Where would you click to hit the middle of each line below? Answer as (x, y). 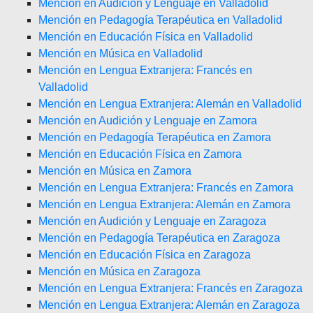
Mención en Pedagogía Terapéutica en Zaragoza (159, 238)
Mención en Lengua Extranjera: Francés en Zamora (166, 188)
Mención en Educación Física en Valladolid (146, 37)
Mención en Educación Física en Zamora (140, 154)
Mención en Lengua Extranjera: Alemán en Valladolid (170, 104)
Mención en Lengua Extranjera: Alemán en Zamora (165, 204)
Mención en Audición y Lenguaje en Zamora (148, 121)
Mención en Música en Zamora (115, 171)
